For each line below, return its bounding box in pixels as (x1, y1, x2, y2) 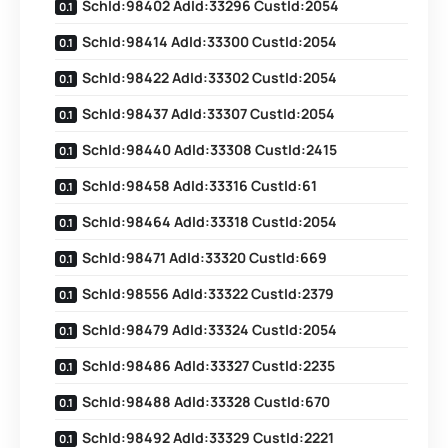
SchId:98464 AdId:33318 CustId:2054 (82, 212, 337, 231)
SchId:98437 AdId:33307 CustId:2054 (82, 104, 335, 123)
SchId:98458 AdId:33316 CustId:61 (82, 176, 317, 195)
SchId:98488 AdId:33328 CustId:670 (82, 392, 330, 411)
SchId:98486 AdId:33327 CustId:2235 (82, 356, 335, 375)
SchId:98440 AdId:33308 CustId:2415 (82, 140, 337, 159)
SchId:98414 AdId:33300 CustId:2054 (82, 32, 337, 51)
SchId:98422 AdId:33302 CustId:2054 (82, 68, 337, 87)
